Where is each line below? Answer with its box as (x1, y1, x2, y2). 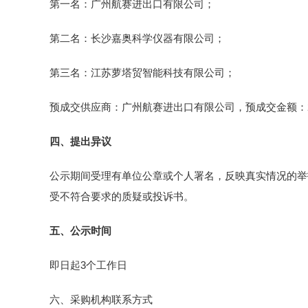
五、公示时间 (49, 225, 111, 236)
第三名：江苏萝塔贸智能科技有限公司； (49, 67, 235, 78)
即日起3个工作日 (49, 259, 127, 271)
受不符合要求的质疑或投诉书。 (49, 190, 194, 202)
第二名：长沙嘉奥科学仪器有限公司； (49, 32, 225, 44)
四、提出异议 (49, 135, 111, 147)
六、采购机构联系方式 (49, 294, 153, 305)
